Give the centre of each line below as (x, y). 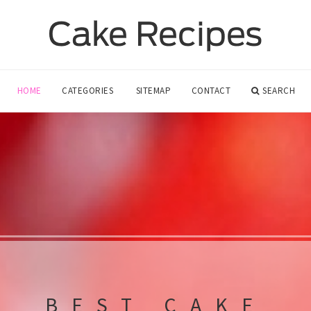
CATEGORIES (88, 91)
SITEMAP (153, 91)
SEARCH (279, 91)
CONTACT (211, 91)
